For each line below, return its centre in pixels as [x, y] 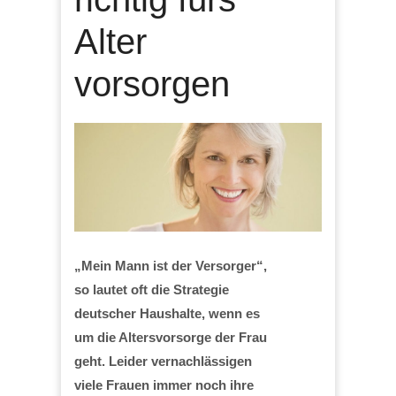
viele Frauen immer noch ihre [164, 385]
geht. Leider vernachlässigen [163, 361]
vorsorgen [152, 84]
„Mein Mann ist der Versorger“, [171, 265]
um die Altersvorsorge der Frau [171, 337]
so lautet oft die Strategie [152, 289]
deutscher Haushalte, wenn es [167, 313]
